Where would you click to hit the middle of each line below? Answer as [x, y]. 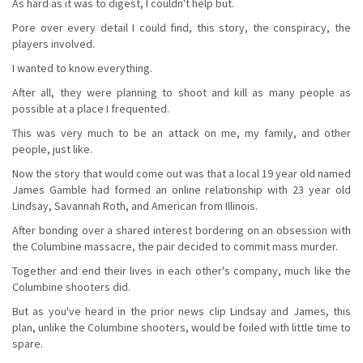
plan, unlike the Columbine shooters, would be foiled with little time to [181, 327]
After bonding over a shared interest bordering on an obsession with [181, 230]
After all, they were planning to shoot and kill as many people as [181, 92]
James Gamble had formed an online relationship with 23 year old [181, 189]
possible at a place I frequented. [91, 108]
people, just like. [52, 149]
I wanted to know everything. [82, 68]
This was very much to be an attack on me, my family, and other [181, 132]
